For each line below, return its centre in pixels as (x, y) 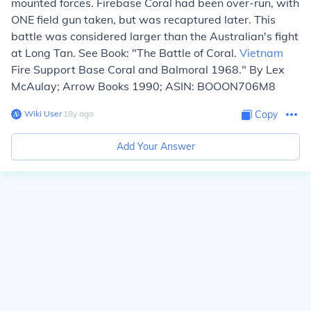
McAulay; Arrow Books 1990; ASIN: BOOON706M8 (143, 86)
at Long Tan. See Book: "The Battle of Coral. (125, 53)
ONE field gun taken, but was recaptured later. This (143, 19)
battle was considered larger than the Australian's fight (155, 36)
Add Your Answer (155, 146)
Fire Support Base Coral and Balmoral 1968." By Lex (148, 69)
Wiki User (43, 114)
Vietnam (261, 53)
